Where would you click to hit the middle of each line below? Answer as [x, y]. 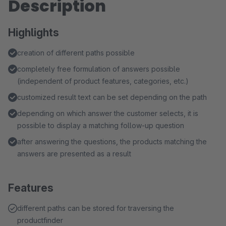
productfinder [40, 220]
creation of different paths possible [76, 53]
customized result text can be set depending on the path [112, 97]
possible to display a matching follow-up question [101, 125]
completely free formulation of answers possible [99, 69]
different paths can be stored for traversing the [96, 208]
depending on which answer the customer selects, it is [108, 113]
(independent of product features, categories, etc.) [103, 81]
